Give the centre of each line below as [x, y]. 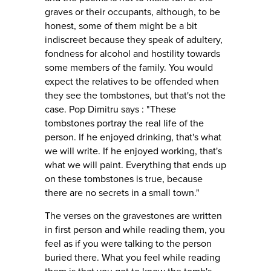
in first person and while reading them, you [135, 230]
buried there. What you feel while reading [132, 257]
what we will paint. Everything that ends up [135, 165]
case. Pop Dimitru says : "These [110, 109]
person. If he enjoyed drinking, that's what [133, 137]
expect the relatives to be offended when [132, 81]
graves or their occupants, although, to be [132, 12]
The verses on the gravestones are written [133, 216]
